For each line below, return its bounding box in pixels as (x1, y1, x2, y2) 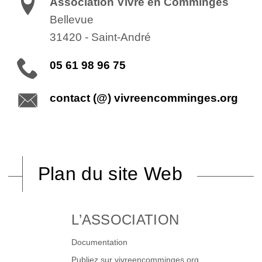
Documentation (71, 237, 128, 247)
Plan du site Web (37, 163, 182, 184)
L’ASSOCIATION (71, 211, 180, 227)
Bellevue (50, 13, 94, 26)
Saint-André (91, 30, 151, 43)
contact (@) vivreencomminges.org (50, 92, 239, 105)
